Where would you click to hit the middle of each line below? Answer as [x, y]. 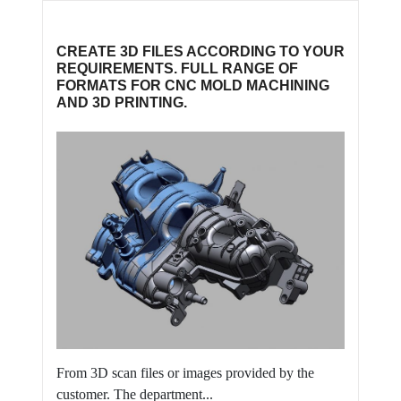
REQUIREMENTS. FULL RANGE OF [177, 68]
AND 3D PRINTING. [122, 102]
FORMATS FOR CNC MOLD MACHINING [193, 85]
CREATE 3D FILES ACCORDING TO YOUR [200, 51]
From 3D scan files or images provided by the [185, 372]
